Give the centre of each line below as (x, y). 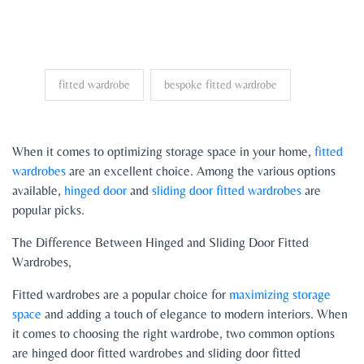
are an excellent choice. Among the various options (201, 171)
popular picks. (48, 210)
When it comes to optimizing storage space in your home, (162, 152)
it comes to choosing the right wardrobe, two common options (173, 334)
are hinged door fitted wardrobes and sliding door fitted (156, 353)
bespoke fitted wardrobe (221, 85)
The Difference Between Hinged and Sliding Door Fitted (160, 243)
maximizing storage (280, 295)
